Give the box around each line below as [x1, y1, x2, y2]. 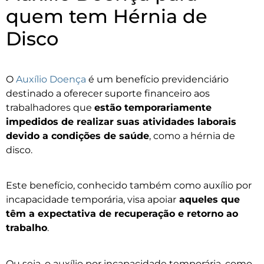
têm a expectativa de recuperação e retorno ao [6, 208, 238, 220]
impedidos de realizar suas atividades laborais [6, 115, 236, 127]
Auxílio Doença [16, 73, 86, 85]
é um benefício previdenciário [86, 73, 229, 85]
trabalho [6, 222, 47, 234]
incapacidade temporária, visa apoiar [6, 194, 176, 206]
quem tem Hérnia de [6, 4, 207, 28]
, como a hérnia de [149, 130, 235, 141]
